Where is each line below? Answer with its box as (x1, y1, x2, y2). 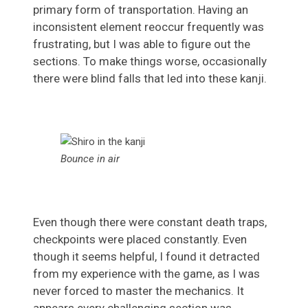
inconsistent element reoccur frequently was (33, 20, 264, 34)
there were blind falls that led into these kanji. (33, 71, 267, 86)
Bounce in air (60, 153, 120, 166)
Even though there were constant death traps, (33, 215, 267, 230)
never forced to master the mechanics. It (33, 284, 244, 298)
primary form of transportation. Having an (33, 3, 248, 17)
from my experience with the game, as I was (33, 267, 260, 281)
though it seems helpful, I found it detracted (33, 250, 260, 264)
